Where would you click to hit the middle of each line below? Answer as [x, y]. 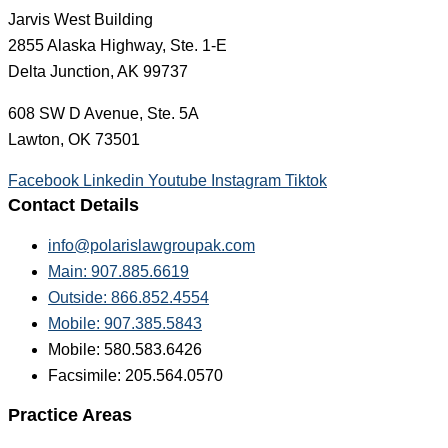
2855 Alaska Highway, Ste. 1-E [117, 46]
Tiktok [306, 181]
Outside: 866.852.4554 [128, 297]
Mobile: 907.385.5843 [125, 323]
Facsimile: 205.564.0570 [135, 375]
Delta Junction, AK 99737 [98, 72]
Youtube [177, 181]
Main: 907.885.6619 [118, 271]
